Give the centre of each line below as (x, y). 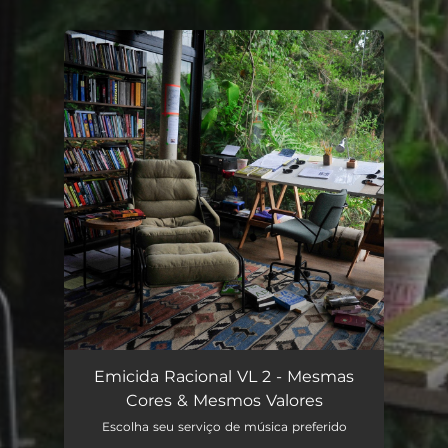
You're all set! (167, 80)
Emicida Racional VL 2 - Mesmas (224, 376)
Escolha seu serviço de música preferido (224, 426)
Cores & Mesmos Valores (224, 400)
